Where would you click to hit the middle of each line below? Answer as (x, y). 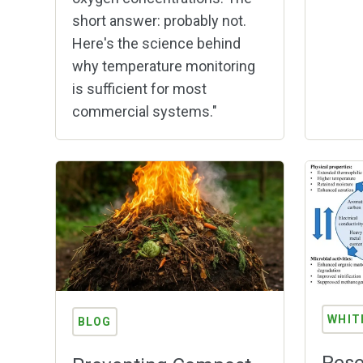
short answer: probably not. (159, 21)
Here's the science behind (156, 44)
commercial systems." (144, 112)
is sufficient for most (139, 89)
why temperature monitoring (163, 66)
